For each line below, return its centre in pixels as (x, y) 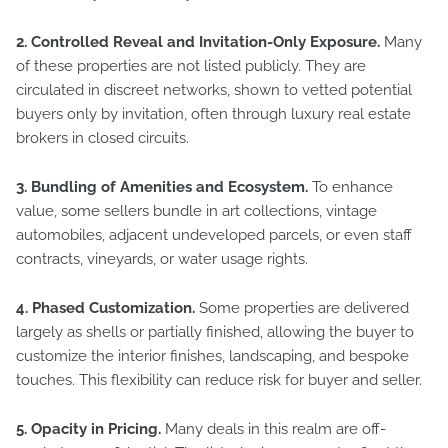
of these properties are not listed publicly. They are (191, 66)
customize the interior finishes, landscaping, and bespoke (212, 356)
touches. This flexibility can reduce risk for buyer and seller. (219, 380)
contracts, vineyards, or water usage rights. (162, 259)
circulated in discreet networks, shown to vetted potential (214, 90)
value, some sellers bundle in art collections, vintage (196, 211)
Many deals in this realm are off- (273, 429)
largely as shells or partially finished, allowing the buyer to (215, 332)
